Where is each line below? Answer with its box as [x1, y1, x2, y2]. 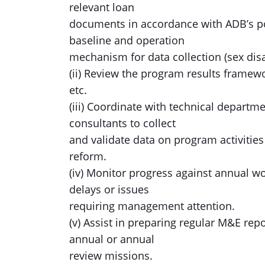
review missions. [69, 248, 153, 263]
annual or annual [69, 232, 154, 246]
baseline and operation [69, 33, 185, 47]
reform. [69, 149, 106, 163]
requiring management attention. [69, 199, 235, 213]
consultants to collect [69, 116, 176, 130]
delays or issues [69, 182, 149, 196]
